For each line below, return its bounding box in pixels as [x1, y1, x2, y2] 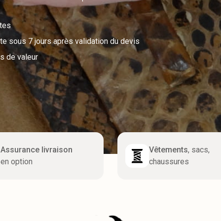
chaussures [149, 157, 189, 166]
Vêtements [149, 145, 188, 154]
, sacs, [188, 145, 210, 154]
